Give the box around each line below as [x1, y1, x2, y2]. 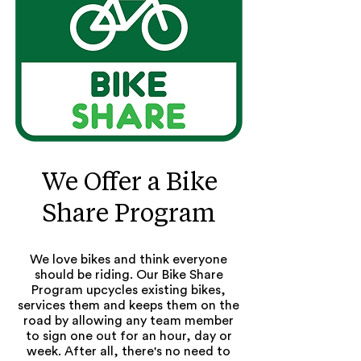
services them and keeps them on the [18, 299, 239, 312]
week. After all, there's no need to [27, 345, 230, 358]
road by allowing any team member [23, 314, 234, 327]
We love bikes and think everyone [30, 253, 227, 266]
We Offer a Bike [40, 167, 218, 196]
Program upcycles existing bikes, [31, 284, 226, 297]
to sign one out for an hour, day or [25, 330, 232, 342]
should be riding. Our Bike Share [34, 268, 223, 281]
